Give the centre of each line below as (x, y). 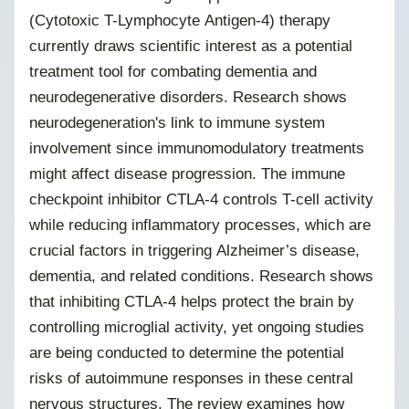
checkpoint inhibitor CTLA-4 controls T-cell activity (201, 199)
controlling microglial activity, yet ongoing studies (197, 327)
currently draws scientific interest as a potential (191, 46)
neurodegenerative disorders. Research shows (188, 97)
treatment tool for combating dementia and (173, 72)
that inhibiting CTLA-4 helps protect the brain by (192, 302)
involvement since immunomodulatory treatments (197, 148)
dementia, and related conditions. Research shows (201, 276)
